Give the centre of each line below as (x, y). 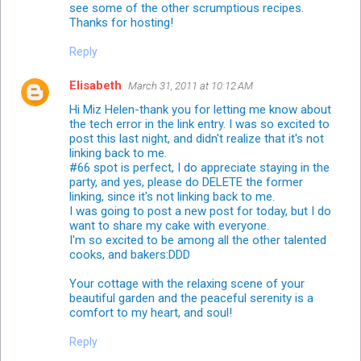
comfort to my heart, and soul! (151, 312)
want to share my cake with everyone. (169, 225)
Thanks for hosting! (121, 22)
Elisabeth (95, 85)
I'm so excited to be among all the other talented (198, 240)
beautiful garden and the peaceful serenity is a (191, 298)
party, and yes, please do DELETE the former (186, 182)
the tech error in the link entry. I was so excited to (199, 124)
